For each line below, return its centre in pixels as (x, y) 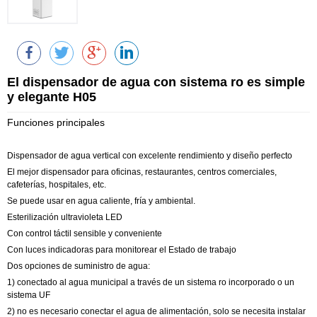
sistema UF (29, 295)
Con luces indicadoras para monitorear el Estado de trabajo (122, 250)
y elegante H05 (52, 97)
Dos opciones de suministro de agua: (79, 266)
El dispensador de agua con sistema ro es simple (156, 82)
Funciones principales (56, 122)
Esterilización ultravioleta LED (65, 217)
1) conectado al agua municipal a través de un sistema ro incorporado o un (151, 282)
